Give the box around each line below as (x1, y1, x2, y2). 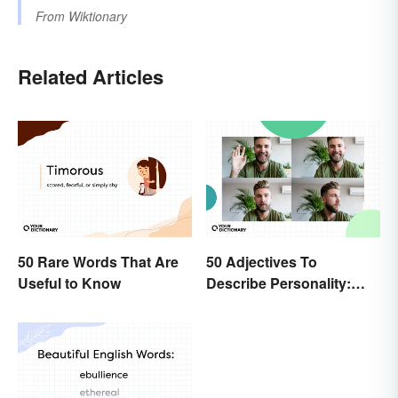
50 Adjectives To (206, 251, 317, 272)
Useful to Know (18, 272, 121, 293)
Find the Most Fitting (206, 293, 344, 314)
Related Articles (18, 62, 163, 92)
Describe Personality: (206, 272, 351, 293)
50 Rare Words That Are (18, 251, 179, 272)
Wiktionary (68, 7, 127, 26)
